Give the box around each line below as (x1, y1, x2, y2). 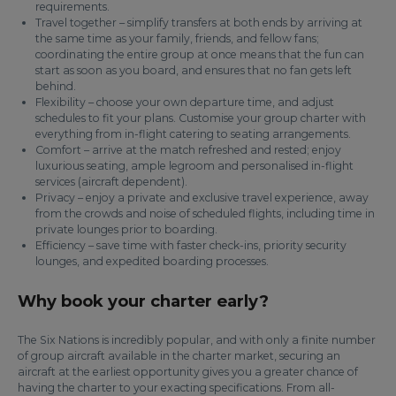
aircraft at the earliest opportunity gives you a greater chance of (18, 365, 358, 378)
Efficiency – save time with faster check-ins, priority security (35, 239, 346, 252)
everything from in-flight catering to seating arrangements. (35, 127, 351, 141)
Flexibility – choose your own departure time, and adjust (35, 95, 334, 109)
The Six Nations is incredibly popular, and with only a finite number (18, 333, 376, 346)
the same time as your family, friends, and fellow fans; (35, 32, 319, 45)
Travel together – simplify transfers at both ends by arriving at (35, 16, 362, 29)
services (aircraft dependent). (35, 175, 187, 188)
